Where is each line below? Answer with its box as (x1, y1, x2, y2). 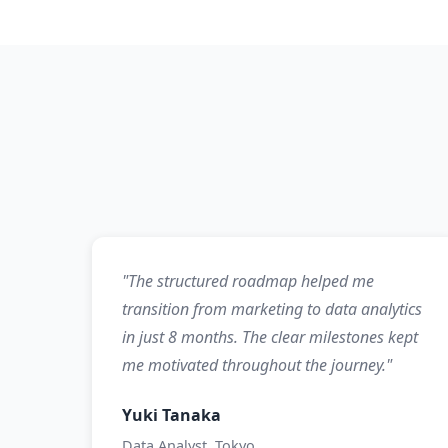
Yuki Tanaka (122, 404, 221, 426)
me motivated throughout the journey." (122, 354, 392, 376)
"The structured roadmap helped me (122, 270, 374, 292)
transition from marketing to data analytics (122, 298, 422, 320)
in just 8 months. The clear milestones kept (122, 326, 418, 348)
